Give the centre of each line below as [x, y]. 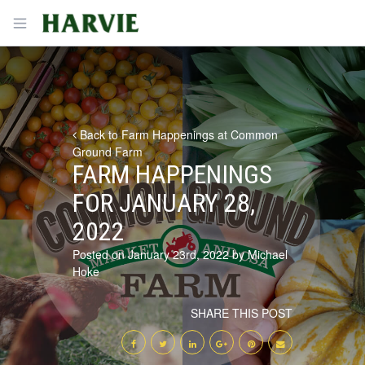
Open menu [50, 22]
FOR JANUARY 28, [164, 203]
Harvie [56, 19]
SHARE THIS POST [242, 313]
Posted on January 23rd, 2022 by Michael [180, 254]
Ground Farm [108, 152]
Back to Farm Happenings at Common [177, 134]
